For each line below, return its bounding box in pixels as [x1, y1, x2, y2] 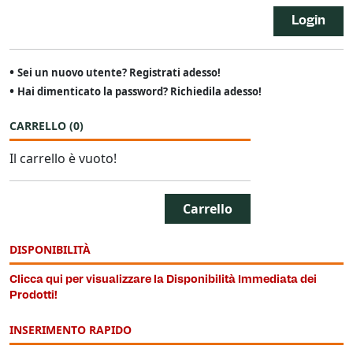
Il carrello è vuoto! [9, 149, 117, 167]
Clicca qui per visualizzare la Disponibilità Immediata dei [9, 273, 317, 286]
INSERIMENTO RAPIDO [9, 321, 132, 337]
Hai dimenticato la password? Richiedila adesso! [17, 84, 262, 98]
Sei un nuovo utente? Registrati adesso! [17, 65, 221, 80]
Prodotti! [9, 289, 58, 302]
